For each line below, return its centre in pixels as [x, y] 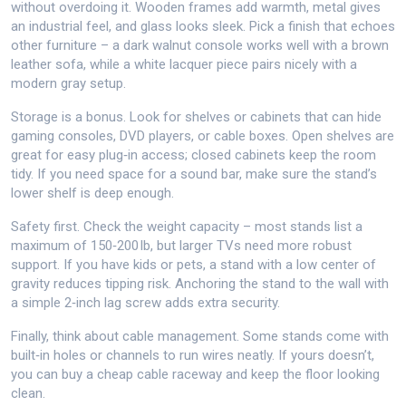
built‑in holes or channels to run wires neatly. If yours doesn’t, [193, 355]
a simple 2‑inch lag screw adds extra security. [145, 303]
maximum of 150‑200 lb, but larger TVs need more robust [181, 246]
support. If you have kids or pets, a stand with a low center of [193, 265]
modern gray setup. [68, 83]
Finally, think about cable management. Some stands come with [200, 336]
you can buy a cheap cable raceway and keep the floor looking [195, 374]
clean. [28, 393]
